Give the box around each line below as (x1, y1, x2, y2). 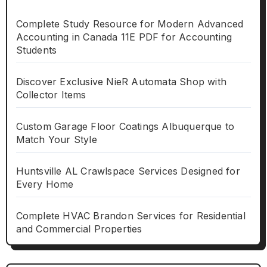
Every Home (15, 178, 74, 191)
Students (15, 44, 57, 57)
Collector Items (15, 89, 86, 101)
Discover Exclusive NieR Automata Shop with (15, 76, 226, 88)
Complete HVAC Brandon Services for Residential (15, 210, 246, 222)
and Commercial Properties (15, 223, 142, 235)
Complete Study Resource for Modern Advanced (15, 18, 244, 30)
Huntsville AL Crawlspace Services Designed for (15, 165, 240, 178)
